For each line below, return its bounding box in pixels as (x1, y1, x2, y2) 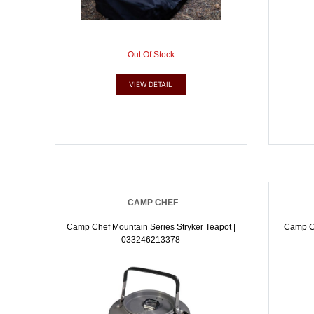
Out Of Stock (127, 50, 175, 60)
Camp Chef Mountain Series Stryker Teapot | (66, 222, 235, 232)
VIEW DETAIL (129, 80, 173, 88)
